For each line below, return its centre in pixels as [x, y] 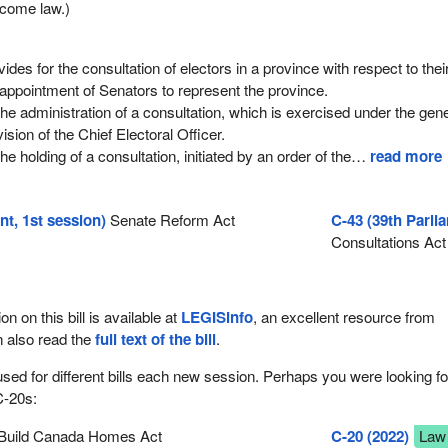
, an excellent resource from [344, 317]
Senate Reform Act [171, 220]
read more [406, 155]
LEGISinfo [217, 317]
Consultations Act [388, 242]
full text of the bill [156, 339]
